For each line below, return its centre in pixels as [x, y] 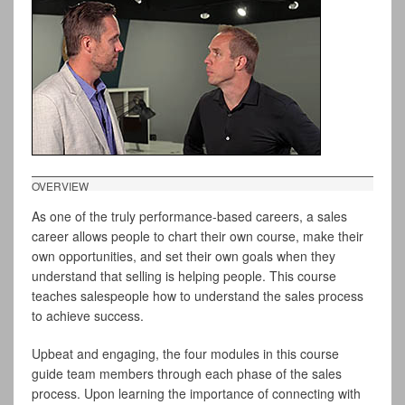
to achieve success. [88, 316]
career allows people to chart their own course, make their [198, 236]
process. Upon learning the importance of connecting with [196, 394]
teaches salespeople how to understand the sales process [198, 296]
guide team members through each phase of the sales [187, 374]
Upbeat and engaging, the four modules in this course [185, 354]
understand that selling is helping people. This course [184, 276]
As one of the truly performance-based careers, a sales [189, 217]
